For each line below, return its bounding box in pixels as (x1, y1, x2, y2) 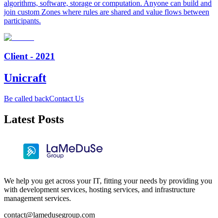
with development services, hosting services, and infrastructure (4, 185, 195, 194)
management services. (4, 194, 71, 202)
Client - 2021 (4, 51, 55, 61)
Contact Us (49, 94, 84, 103)
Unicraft (4, 71, 46, 84)
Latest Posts (4, 112, 64, 126)
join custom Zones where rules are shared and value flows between (4, 8, 209, 17)
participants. (4, 17, 41, 25)
